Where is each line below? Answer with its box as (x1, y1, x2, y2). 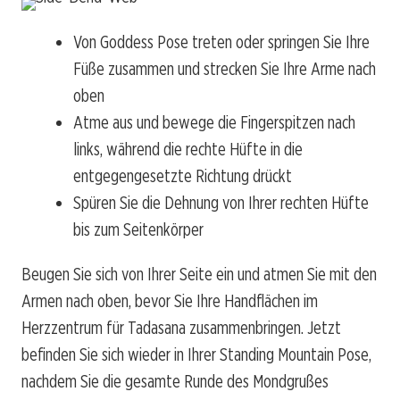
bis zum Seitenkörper (73, 219, 204, 241)
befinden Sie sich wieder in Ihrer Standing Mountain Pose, (21, 344, 371, 366)
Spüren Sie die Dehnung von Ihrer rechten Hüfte (73, 192, 369, 214)
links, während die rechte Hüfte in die (73, 138, 303, 161)
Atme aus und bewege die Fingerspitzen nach (73, 112, 355, 134)
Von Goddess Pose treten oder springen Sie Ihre (73, 31, 370, 54)
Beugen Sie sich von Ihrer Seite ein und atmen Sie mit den (21, 263, 377, 286)
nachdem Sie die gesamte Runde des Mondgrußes (21, 371, 329, 393)
